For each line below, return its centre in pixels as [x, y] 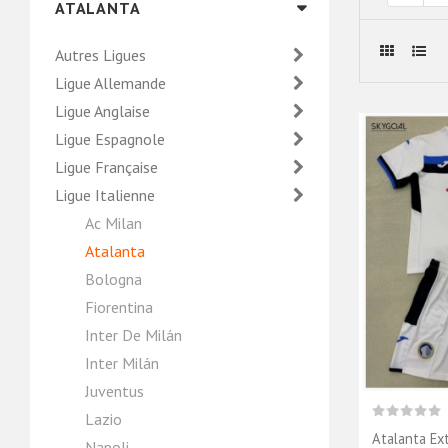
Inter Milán [122, 363]
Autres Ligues [102, 55]
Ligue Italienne [107, 195]
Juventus [114, 391]
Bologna [113, 279]
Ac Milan [113, 223]
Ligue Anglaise [104, 111]
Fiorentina [119, 307]
